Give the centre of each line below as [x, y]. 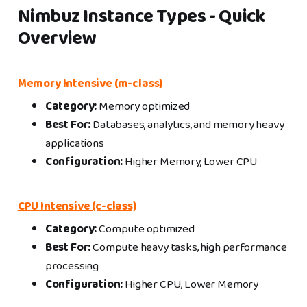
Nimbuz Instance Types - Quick [141, 17]
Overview [57, 39]
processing [72, 267]
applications [74, 144]
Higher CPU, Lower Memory [191, 285]
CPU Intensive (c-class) [77, 207]
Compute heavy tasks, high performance [189, 248]
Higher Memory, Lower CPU [191, 162]
